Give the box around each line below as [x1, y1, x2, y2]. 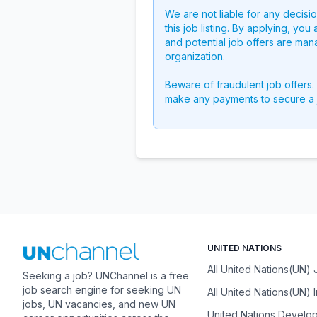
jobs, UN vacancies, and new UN [23, 298, 175, 311]
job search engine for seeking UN [23, 284, 181, 296]
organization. [165, 50, 225, 62]
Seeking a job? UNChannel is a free [23, 270, 189, 282]
